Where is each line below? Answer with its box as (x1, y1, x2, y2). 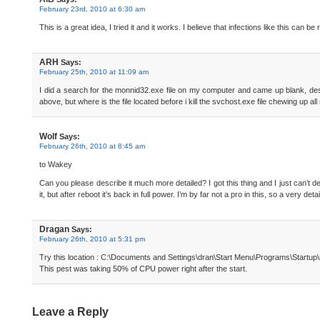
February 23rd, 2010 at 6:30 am (39, 5, 145, 13)
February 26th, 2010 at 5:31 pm (39, 235, 145, 243)
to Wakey (39, 160, 72, 169)
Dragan (39, 224, 69, 234)
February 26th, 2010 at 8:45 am (39, 142, 145, 150)
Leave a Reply (32, 306, 109, 318)
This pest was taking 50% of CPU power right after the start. (39, 264, 247, 273)
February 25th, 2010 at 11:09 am (39, 68, 149, 76)
